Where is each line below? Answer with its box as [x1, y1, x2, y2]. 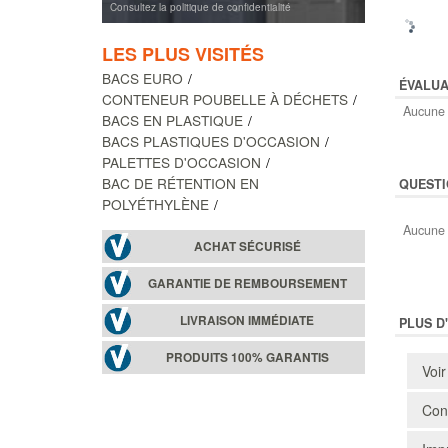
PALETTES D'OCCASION [102, 151, 261, 172]
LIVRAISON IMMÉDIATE [180, 311, 315, 329]
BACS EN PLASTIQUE [102, 109, 243, 130]
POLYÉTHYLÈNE [102, 193, 209, 214]
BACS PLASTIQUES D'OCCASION [102, 130, 320, 151]
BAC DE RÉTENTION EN [102, 172, 259, 193]
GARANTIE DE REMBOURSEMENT [147, 274, 347, 292]
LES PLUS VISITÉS [102, 40, 264, 67]
